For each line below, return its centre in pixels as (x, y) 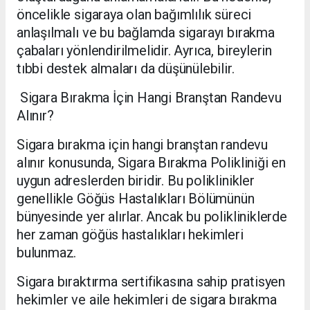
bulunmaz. (47, 253)
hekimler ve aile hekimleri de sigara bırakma (147, 300)
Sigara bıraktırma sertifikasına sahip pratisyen (151, 282)
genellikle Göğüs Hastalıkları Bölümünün (136, 199)
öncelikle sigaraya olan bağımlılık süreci (134, 15)
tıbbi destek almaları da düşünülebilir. (126, 69)
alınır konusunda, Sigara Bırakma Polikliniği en (151, 163)
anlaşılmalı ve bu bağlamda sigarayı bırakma (146, 33)
